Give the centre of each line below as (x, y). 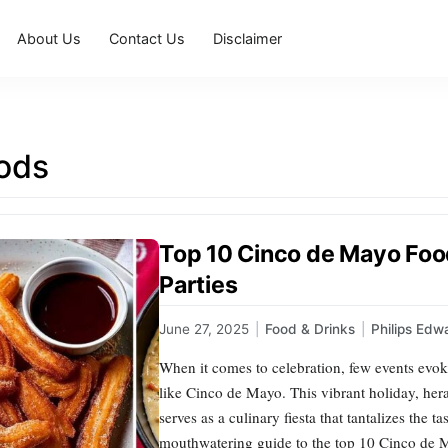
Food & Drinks (310, 329)
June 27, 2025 (204, 329)
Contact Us (147, 38)
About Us (49, 38)
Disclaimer (248, 38)
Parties (198, 284)
